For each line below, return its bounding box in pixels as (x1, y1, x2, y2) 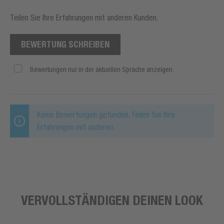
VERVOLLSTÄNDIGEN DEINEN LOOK (21, 191, 203, 208)
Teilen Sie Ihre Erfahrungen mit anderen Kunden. (10, 12, 158, 22)
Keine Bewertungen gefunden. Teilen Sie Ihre (37, 109, 175, 119)
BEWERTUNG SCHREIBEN (21, 38, 109, 49)
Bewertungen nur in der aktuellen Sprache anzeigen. (30, 65, 174, 73)
